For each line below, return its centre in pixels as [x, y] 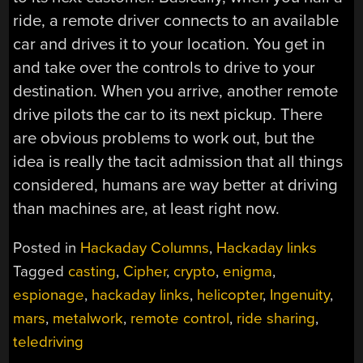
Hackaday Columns [145, 248]
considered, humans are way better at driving [176, 185]
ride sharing [276, 319]
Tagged [41, 272]
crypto [195, 272]
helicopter [230, 295]
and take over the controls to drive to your [164, 67]
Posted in [47, 248]
